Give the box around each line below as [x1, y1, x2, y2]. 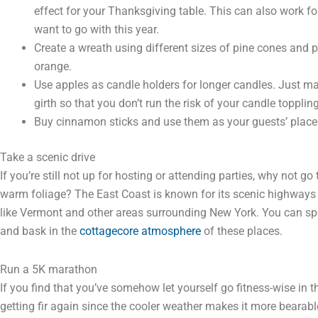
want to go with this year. [34, 23, 159, 37]
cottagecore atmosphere [79, 224, 201, 238]
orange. [34, 60, 72, 74]
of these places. [201, 224, 283, 238]
